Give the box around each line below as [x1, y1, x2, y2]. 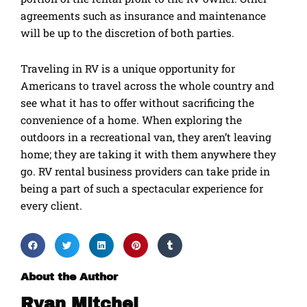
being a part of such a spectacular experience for [21, 182, 263, 196]
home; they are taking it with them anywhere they [21, 147, 276, 162]
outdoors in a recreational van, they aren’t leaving [21, 130, 271, 145]
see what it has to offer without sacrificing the [21, 96, 254, 110]
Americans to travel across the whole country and [21, 79, 274, 93]
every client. [21, 199, 82, 213]
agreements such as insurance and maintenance [21, 9, 266, 23]
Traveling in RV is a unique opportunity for [21, 62, 235, 76]
